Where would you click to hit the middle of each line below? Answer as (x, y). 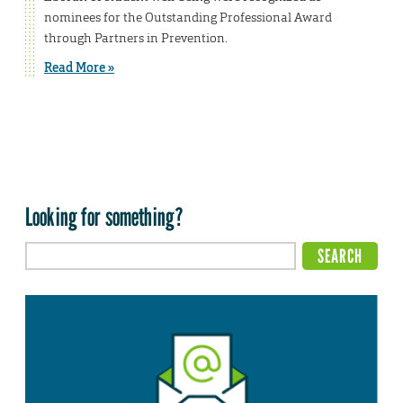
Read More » (79, 68)
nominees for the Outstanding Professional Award (188, 18)
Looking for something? (105, 217)
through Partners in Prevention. (136, 38)
